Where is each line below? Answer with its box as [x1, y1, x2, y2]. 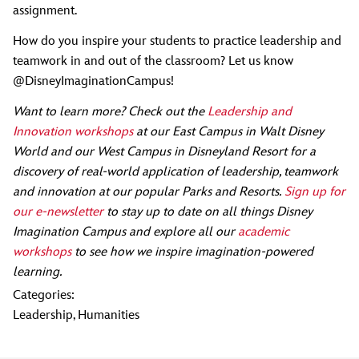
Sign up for [284, 184, 345, 200]
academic [238, 224, 289, 240]
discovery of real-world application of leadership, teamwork [13, 163, 338, 179]
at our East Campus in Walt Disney [136, 123, 324, 139]
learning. [13, 264, 62, 280]
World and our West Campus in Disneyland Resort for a [13, 143, 316, 159]
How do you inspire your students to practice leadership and [13, 33, 341, 49]
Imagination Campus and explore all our [13, 224, 235, 240]
